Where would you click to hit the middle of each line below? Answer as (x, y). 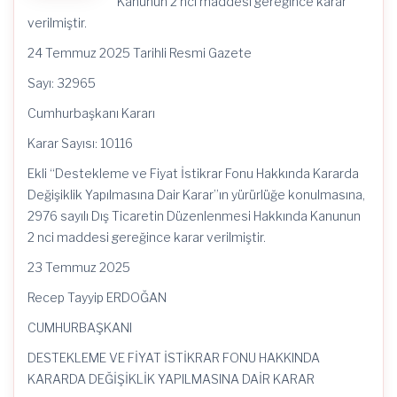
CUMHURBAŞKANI (80, 327)
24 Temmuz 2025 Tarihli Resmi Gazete (140, 53)
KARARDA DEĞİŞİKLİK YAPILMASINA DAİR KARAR (171, 379)
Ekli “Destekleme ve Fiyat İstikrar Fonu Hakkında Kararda (193, 173)
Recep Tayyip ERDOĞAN (97, 297)
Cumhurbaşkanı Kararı (91, 113)
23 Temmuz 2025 (79, 267)
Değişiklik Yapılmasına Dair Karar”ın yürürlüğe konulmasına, (196, 195)
